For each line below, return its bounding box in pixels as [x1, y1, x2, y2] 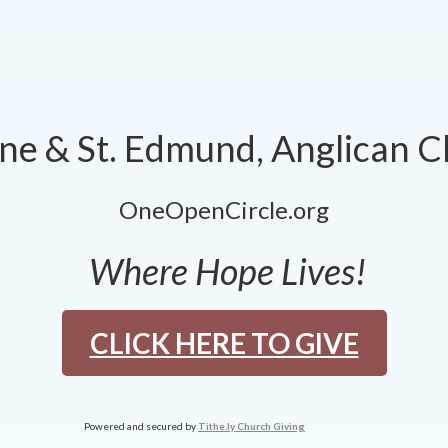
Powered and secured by [84, 420, 198, 433]
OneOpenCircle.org [119, 194, 329, 224]
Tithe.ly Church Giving [198, 420, 305, 433]
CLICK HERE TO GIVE [89, 325, 359, 360]
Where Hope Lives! [68, 248, 373, 293]
